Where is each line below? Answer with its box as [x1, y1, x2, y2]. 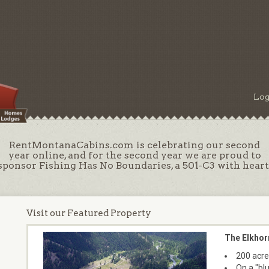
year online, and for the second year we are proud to [8, 150, 261, 162]
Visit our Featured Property [26, 208, 151, 219]
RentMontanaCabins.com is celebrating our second [9, 139, 260, 151]
